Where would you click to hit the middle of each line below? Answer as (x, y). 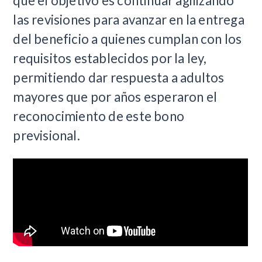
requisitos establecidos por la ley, (110, 58)
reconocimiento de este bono (99, 116)
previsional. (46, 136)
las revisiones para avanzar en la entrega (129, 20)
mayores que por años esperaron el (115, 97)
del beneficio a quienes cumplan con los (127, 39)
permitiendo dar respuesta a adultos (119, 78)
